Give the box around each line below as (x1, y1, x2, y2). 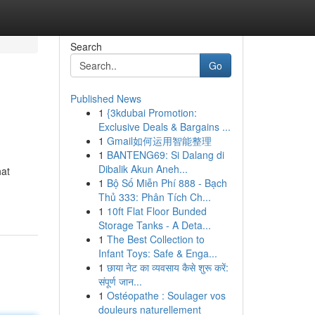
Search (70, 39, 102, 53)
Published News (70, 91, 141, 105)
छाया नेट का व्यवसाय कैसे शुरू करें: (106, 260, 229, 274)
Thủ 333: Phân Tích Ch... (98, 190, 211, 204)
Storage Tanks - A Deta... (98, 218, 211, 232)
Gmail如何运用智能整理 (106, 134, 212, 148)
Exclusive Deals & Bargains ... (98, 120, 231, 134)
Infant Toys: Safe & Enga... (98, 246, 217, 260)
